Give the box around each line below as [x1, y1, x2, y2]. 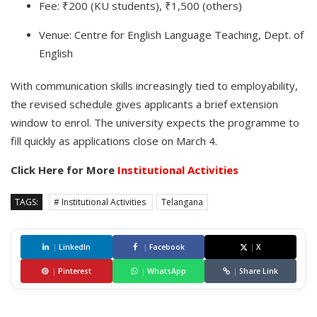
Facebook [149, 242, 185, 252]
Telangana [161, 196, 203, 208]
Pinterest [58, 266, 91, 276]
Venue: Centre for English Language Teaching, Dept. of [39, 28, 304, 42]
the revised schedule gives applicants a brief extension [11, 97, 278, 111]
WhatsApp [147, 266, 186, 276]
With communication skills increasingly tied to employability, [11, 79, 298, 93]
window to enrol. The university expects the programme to [11, 115, 299, 129]
